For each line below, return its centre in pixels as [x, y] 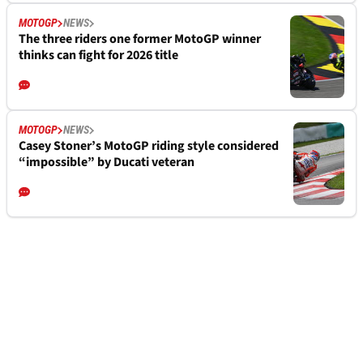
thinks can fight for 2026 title [98, 56]
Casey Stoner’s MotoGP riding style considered [149, 146]
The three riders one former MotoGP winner [140, 39]
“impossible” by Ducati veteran [107, 162]
